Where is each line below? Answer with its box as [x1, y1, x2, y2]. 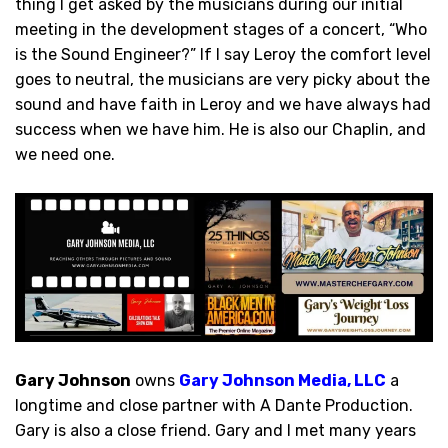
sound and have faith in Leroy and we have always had [15, 95, 431, 115]
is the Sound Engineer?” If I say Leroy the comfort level [15, 45, 431, 65]
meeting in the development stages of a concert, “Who [15, 20, 427, 40]
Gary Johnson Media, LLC [179, 371, 386, 391]
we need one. [15, 145, 115, 165]
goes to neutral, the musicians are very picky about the [15, 70, 430, 90]
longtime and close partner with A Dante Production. [15, 396, 413, 416]
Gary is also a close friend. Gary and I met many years [15, 421, 416, 441]
